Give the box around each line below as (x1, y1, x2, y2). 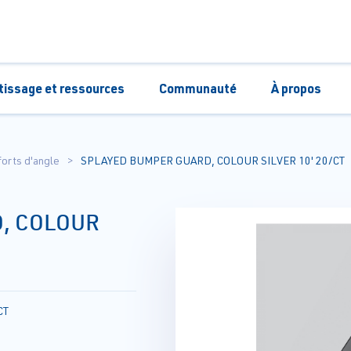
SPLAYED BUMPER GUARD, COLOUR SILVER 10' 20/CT (81, 154, 345, 167)
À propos (270, 79, 321, 96)
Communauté (158, 79, 237, 96)
